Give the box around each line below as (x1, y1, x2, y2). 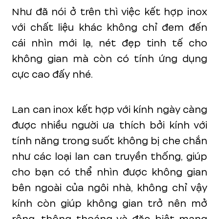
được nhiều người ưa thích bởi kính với (12, 118, 207, 132)
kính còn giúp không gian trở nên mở (12, 196, 207, 211)
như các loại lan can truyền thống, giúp (12, 149, 207, 164)
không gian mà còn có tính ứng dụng (12, 51, 207, 66)
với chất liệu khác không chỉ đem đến (12, 20, 207, 35)
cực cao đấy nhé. (12, 67, 93, 82)
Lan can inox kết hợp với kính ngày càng (12, 102, 207, 117)
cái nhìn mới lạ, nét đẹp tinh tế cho (12, 36, 207, 50)
